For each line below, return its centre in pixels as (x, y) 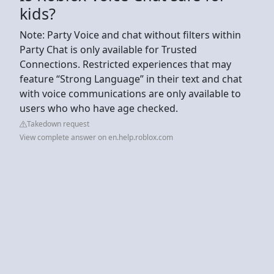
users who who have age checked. (99, 108)
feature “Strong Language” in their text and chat (131, 79)
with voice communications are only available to (130, 93)
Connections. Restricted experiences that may (125, 64)
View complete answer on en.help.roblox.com (96, 137)
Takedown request (58, 124)
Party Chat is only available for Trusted (108, 49)
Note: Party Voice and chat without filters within (130, 35)
